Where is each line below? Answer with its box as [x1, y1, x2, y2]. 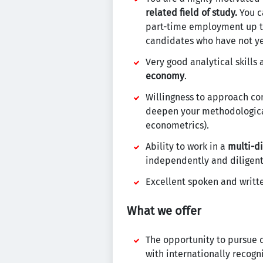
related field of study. [146, 7, 237, 18]
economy [146, 70, 184, 82]
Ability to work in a [146, 141, 228, 152]
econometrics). [146, 120, 209, 131]
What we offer [127, 204, 201, 218]
